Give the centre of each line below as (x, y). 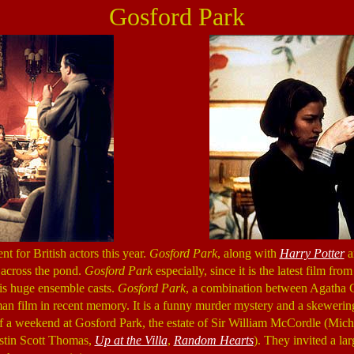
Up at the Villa (131, 340)
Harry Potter (312, 253)
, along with (248, 253)
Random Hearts (213, 340)
